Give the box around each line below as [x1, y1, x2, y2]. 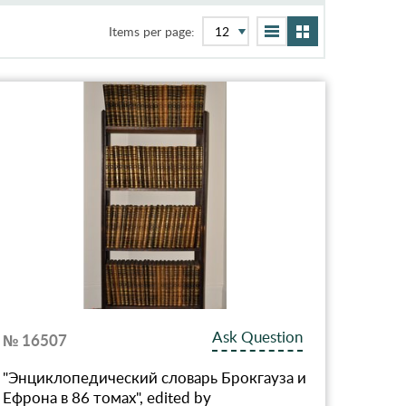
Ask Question [212, 325, 304, 347]
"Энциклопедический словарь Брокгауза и [3, 366, 307, 388]
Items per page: [109, 23, 196, 40]
